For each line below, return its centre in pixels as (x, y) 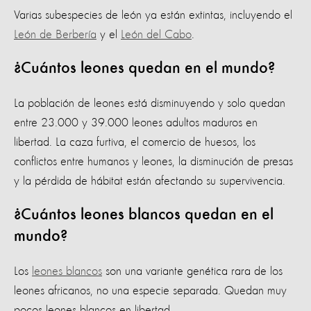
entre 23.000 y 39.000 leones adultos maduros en (136, 123)
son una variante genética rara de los (192, 272)
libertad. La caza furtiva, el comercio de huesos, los (135, 143)
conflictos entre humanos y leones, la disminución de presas (153, 162)
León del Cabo (156, 35)
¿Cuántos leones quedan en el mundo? (146, 69)
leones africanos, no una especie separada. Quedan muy (150, 291)
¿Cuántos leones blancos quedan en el (144, 216)
